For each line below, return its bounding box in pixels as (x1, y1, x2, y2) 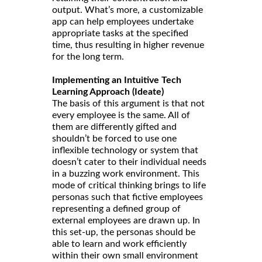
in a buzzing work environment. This (52, 168, 199, 178)
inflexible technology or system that (52, 145, 198, 155)
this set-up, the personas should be (52, 227, 195, 237)
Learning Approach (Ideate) (52, 87, 164, 96)
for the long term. (52, 51, 124, 61)
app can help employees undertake (52, 16, 194, 26)
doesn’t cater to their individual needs (52, 157, 206, 167)
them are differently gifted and (52, 122, 177, 132)
